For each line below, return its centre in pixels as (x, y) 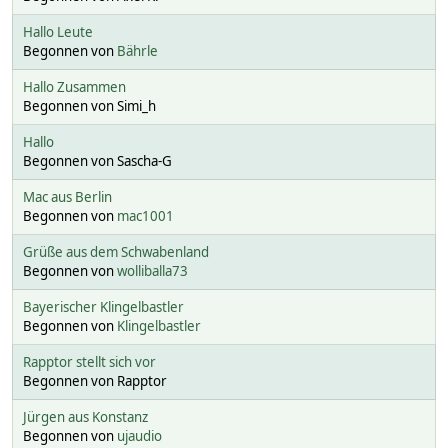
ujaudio (139, 435)
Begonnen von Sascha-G (97, 160)
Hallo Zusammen (74, 86)
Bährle (137, 50)
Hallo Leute (58, 31)
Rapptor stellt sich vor (89, 361)
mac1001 (145, 215)
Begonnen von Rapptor (95, 380)
